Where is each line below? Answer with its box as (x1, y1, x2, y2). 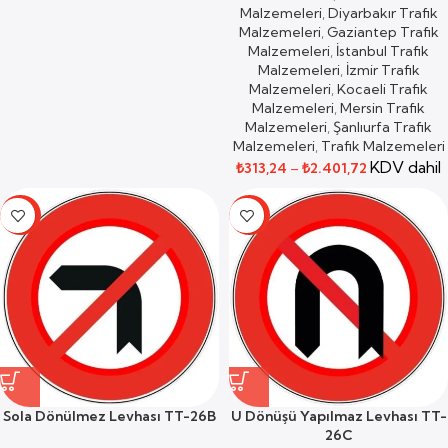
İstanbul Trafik (336, 42, 429, 60)
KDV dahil (370, 157, 441, 177)
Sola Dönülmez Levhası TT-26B (3, 407, 216, 425)
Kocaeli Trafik (337, 80, 428, 98)
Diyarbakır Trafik (327, 4, 438, 22)
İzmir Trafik (345, 61, 420, 79)
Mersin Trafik (340, 99, 425, 117)
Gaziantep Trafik (326, 23, 439, 41)
